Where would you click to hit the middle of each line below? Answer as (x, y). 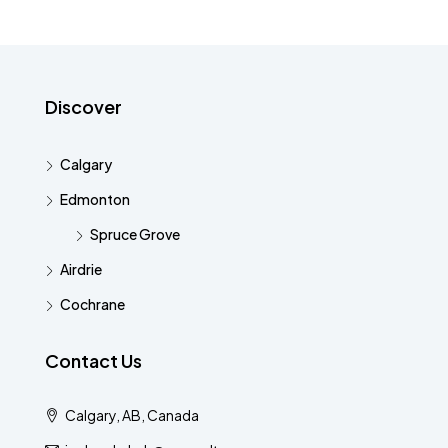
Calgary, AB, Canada (131, 414)
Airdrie (81, 268)
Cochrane (92, 303)
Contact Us (93, 360)
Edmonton (95, 198)
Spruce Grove (135, 233)
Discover (83, 106)
